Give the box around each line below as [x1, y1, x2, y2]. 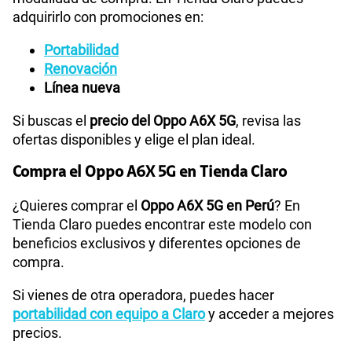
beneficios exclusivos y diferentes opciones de [13, 234, 301, 251]
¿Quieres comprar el [13, 196, 141, 214]
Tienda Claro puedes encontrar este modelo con [13, 215, 312, 233]
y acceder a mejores [205, 305, 334, 322]
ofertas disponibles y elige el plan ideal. [13, 130, 255, 148]
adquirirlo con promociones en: [13, 8, 203, 25]
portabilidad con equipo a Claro [13, 305, 205, 322]
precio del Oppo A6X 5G [90, 112, 236, 129]
